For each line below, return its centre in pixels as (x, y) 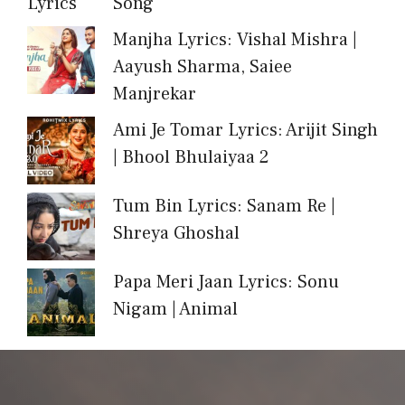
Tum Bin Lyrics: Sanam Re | (224, 207)
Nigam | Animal (175, 310)
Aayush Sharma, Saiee (202, 67)
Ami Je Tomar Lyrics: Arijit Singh (245, 131)
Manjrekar (155, 94)
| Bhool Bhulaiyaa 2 (191, 158)
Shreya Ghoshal (176, 234)
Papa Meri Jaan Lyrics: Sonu (226, 283)
